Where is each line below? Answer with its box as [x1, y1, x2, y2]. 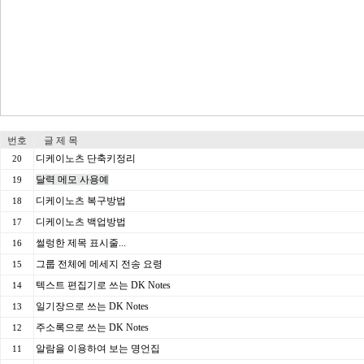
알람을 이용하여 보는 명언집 [36, 343, 160, 354]
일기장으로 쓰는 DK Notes [36, 301, 149, 312]
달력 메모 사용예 [36, 174, 109, 185]
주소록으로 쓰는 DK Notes [36, 322, 149, 333]
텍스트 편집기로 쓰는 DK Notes [36, 279, 171, 291]
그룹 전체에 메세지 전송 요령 [36, 258, 162, 270]
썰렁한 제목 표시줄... [36, 237, 126, 249]
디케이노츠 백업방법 [36, 216, 126, 227]
